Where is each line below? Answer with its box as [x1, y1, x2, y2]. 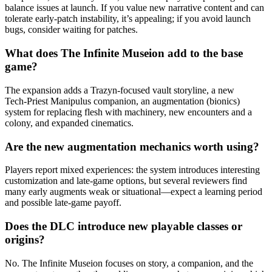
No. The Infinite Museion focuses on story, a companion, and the [5, 257, 253, 268]
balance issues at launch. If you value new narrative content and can [5, 2, 264, 13]
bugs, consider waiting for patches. [5, 24, 138, 35]
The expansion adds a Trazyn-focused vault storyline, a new [5, 84, 234, 95]
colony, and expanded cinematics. [5, 117, 134, 128]
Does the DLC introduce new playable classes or [5, 220, 242, 233]
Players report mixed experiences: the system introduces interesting [5, 165, 260, 175]
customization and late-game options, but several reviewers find [5, 175, 247, 186]
